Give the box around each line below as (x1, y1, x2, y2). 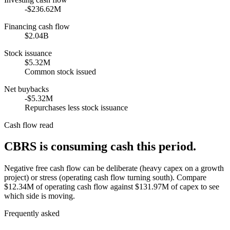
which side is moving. (4, 191, 75, 201)
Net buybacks (4, 84, 49, 93)
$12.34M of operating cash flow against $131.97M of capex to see (4, 182, 219, 191)
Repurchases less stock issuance (25, 103, 128, 112)
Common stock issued (25, 67, 96, 76)
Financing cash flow (4, 22, 70, 31)
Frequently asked (4, 209, 60, 218)
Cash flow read (4, 120, 53, 129)
